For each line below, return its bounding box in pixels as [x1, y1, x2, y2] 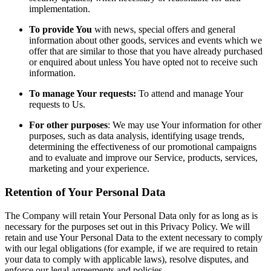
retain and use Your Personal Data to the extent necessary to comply [5, 232, 263, 243]
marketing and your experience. [29, 163, 149, 174]
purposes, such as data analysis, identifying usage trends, [29, 131, 244, 142]
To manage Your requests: [29, 88, 136, 99]
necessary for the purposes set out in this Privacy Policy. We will [5, 221, 250, 232]
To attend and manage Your [136, 88, 243, 99]
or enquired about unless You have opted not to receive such [29, 57, 258, 68]
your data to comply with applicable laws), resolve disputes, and [5, 253, 249, 264]
